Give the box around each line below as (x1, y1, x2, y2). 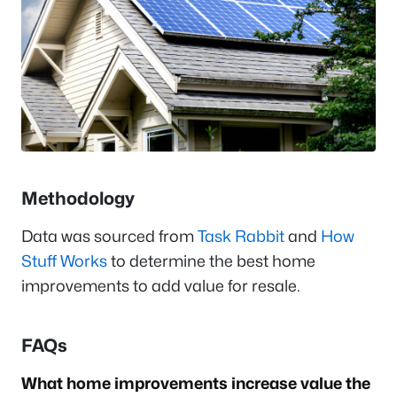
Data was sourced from (21, 227, 198, 246)
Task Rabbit (198, 227, 284, 246)
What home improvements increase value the (21, 374, 370, 393)
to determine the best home (107, 252, 315, 271)
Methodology (21, 188, 138, 210)
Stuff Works (21, 252, 107, 271)
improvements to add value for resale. (21, 276, 304, 296)
